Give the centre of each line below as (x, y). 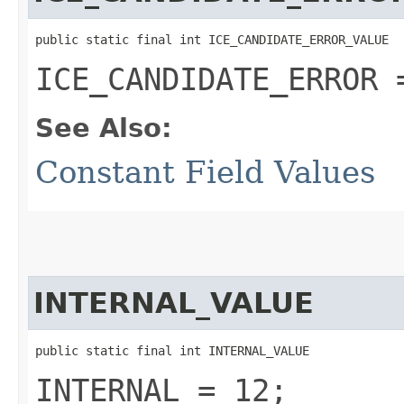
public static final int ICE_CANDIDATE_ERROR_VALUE (212, 39)
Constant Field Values (205, 172)
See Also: (104, 128)
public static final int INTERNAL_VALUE (172, 350)
